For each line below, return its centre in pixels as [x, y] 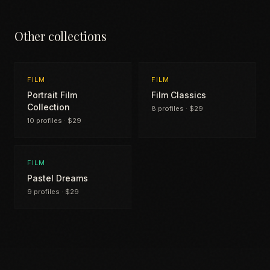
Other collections [61, 36]
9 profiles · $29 [53, 192]
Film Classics [179, 95]
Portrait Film [52, 95]
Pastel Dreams [58, 178]
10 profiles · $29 [54, 121]
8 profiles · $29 [177, 108]
